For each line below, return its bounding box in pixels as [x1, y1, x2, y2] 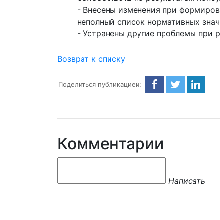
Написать [168, 175, 205, 186]
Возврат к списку [57, 54, 125, 64]
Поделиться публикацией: [58, 80, 142, 88]
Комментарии [57, 134, 164, 153]
